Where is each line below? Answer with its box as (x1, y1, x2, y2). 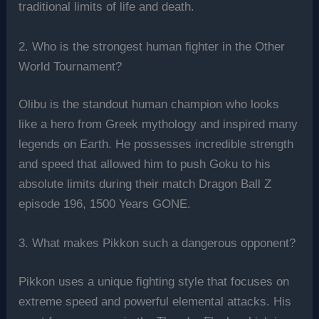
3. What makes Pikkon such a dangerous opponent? (19, 236, 296, 251)
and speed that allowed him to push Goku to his (19, 157, 271, 172)
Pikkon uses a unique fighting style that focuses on (19, 274, 290, 288)
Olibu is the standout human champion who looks (19, 98, 280, 112)
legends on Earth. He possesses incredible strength (19, 137, 294, 152)
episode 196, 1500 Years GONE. (19, 197, 192, 211)
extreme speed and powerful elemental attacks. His (19, 294, 292, 308)
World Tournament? (19, 59, 122, 73)
